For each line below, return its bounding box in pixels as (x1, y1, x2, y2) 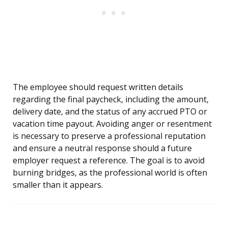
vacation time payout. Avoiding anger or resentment (13, 118, 212, 130)
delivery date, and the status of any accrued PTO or (13, 106, 207, 118)
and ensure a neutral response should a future (13, 142, 192, 154)
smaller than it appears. (13, 179, 103, 191)
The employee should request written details (13, 81, 183, 93)
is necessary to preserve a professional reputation (13, 130, 206, 142)
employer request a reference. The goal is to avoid (13, 155, 205, 166)
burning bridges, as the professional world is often (13, 167, 207, 179)
